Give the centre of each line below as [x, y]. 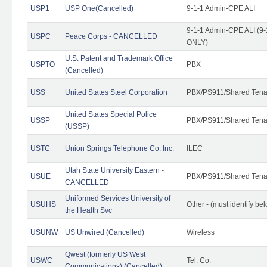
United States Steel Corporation [116, 92]
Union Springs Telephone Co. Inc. [119, 148]
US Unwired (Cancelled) [105, 232]
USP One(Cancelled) [99, 8]
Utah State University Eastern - [114, 170]
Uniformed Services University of [118, 198]
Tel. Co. [199, 260]
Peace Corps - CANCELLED [111, 36]
